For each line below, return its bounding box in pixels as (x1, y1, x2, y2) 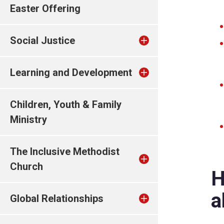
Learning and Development (10, 66, 132, 78)
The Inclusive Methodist (10, 145, 119, 157)
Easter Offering (10, 2, 80, 14)
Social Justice (10, 34, 75, 46)
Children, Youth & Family (10, 98, 121, 110)
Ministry (10, 113, 47, 125)
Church (10, 160, 43, 172)
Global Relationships (10, 192, 103, 204)
